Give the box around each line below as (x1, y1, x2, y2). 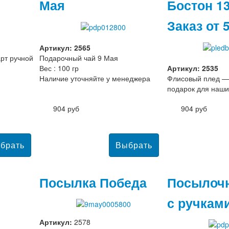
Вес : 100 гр (39, 62, 79, 73)
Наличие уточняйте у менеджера (39, 73, 150, 83)
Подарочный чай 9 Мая (39, 52, 118, 63)
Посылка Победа (39, 173, 147, 192)
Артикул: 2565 (39, 42, 90, 53)
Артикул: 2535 (167, 62, 218, 73)
